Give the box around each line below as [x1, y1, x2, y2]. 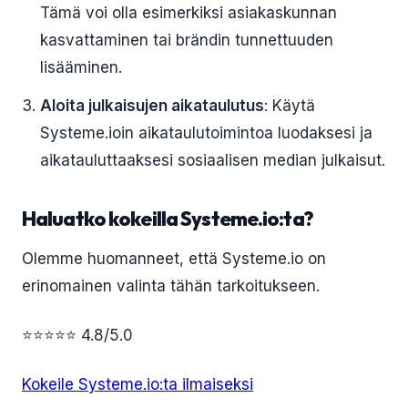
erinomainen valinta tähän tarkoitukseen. [22, 277, 320, 295]
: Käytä [264, 97, 315, 115]
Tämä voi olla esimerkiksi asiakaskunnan [40, 4, 337, 22]
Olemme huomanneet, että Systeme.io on [22, 250, 326, 268]
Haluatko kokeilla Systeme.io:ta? [22, 206, 313, 231]
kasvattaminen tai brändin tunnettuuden [40, 31, 333, 49]
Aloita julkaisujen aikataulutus [40, 97, 264, 115]
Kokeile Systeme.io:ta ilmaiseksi [22, 375, 253, 393]
